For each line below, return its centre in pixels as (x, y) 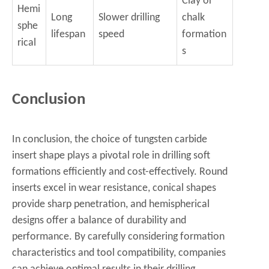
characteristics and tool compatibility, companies (119, 253)
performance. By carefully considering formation (118, 237)
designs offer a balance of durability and (99, 221)
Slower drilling (129, 18)
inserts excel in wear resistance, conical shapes (114, 188)
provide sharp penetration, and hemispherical (111, 204)
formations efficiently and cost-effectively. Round (120, 172)
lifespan (68, 35)
